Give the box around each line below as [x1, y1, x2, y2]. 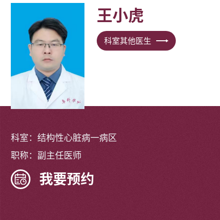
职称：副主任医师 [11, 150, 82, 161]
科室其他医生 [104, 36, 151, 46]
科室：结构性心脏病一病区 [11, 133, 117, 143]
